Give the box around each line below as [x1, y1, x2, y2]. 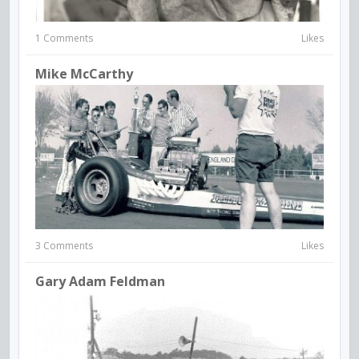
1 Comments [35, 31, 93, 45]
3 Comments [35, 239, 93, 252]
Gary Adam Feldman [35, 272, 165, 290]
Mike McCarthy [35, 65, 133, 83]
